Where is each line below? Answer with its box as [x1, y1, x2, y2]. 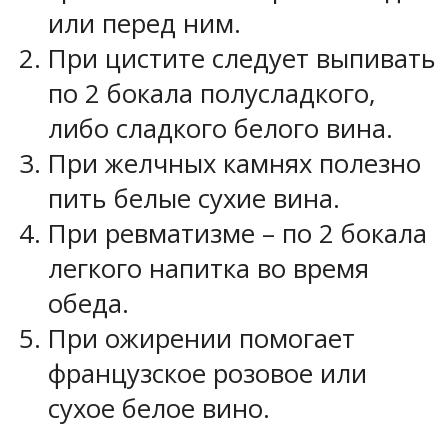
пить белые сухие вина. [48, 181, 340, 217]
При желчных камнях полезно [48, 146, 421, 182]
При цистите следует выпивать [48, 41, 436, 77]
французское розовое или [48, 356, 367, 392]
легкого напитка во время [48, 251, 369, 287]
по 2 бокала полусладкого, [48, 76, 376, 112]
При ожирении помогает [48, 321, 355, 357]
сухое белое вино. [48, 391, 270, 427]
